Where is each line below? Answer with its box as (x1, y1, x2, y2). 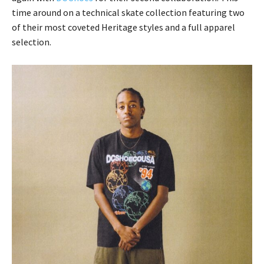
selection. (12, 36, 51, 48)
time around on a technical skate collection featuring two (12, 6, 245, 19)
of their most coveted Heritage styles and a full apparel (12, 21, 235, 34)
